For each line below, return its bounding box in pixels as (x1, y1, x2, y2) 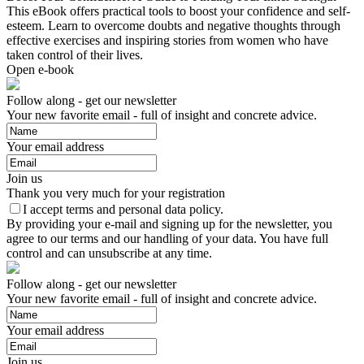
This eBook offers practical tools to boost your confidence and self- (6, 4, 350, 19)
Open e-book (6, 63, 74, 77)
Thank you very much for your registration (6, 186, 225, 201)
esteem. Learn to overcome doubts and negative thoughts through (6, 19, 340, 33)
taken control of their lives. (6, 48, 143, 63)
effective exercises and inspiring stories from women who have (6, 33, 328, 48)
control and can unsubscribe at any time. (6, 246, 212, 261)
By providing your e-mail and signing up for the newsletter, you (6, 217, 332, 232)
